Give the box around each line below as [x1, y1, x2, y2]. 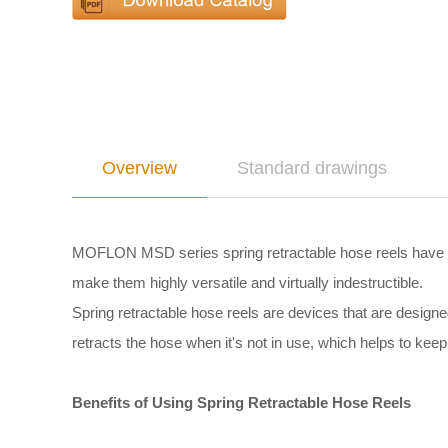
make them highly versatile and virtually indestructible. [72, 274, 423, 291]
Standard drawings [237, 158, 387, 178]
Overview [102, 158, 177, 178]
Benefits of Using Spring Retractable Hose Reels [72, 394, 411, 411]
